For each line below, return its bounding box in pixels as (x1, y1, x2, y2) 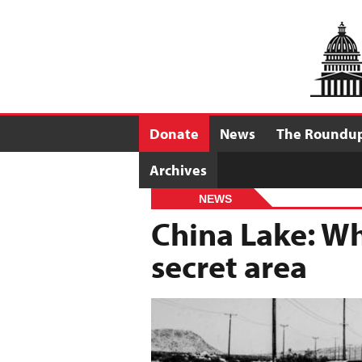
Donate (149, 124, 199, 143)
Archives (149, 161, 207, 179)
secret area (151, 245, 307, 286)
